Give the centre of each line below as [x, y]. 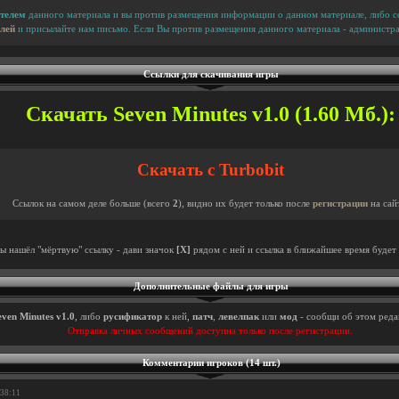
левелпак [238, 317]
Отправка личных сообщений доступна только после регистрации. [210, 331]
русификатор [132, 317]
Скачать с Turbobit [210, 170]
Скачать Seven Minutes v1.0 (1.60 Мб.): [210, 114]
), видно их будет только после [245, 204]
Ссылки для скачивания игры [211, 74]
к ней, [177, 317]
